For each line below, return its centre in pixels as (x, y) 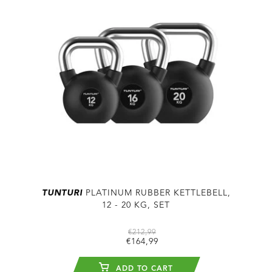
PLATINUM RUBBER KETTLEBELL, (156, 193)
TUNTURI (62, 193)
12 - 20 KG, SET (136, 205)
